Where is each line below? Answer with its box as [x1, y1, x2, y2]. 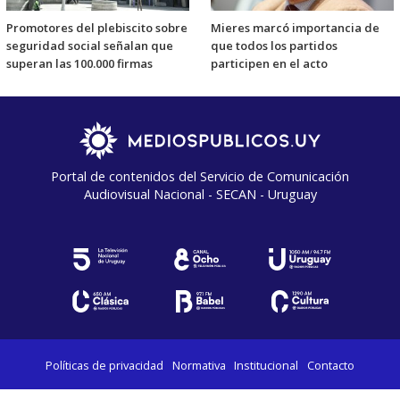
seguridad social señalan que [6, 37, 173, 54]
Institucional [234, 356, 299, 373]
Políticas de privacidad [46, 356, 164, 373]
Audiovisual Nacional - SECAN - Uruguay [83, 185, 317, 203]
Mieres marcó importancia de [211, 19, 379, 36]
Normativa [171, 356, 226, 373]
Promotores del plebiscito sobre [6, 19, 187, 36]
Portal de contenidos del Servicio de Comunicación [51, 167, 349, 185]
